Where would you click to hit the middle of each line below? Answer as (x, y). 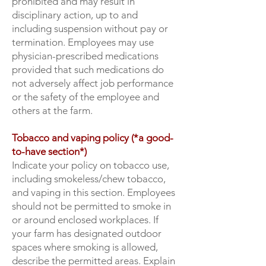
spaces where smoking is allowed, (85, 247)
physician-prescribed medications (85, 56)
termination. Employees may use (83, 42)
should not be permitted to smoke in (91, 206)
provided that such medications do (88, 69)
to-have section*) (49, 151)
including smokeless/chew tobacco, (89, 179)
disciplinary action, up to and (75, 15)
